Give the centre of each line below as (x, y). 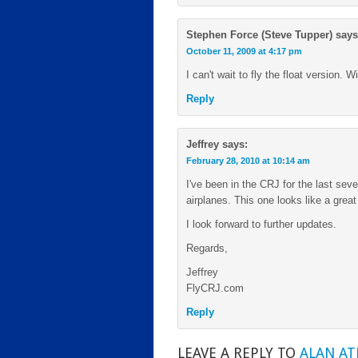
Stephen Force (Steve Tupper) (259, 35)
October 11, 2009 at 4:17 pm (244, 51)
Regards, (207, 248)
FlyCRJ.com (215, 288)
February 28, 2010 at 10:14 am (248, 161)
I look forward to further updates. (261, 224)
